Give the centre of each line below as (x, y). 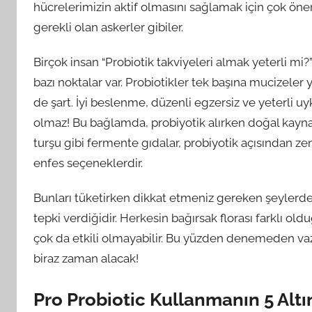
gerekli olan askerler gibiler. (108, 27)
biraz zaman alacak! (86, 258)
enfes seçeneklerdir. (88, 163)
